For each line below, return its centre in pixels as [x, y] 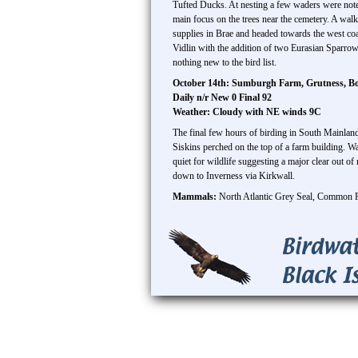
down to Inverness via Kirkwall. [234, 176]
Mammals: [196, 197]
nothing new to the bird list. [225, 62]
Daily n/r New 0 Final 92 [222, 97]
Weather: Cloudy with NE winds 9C [247, 112]
